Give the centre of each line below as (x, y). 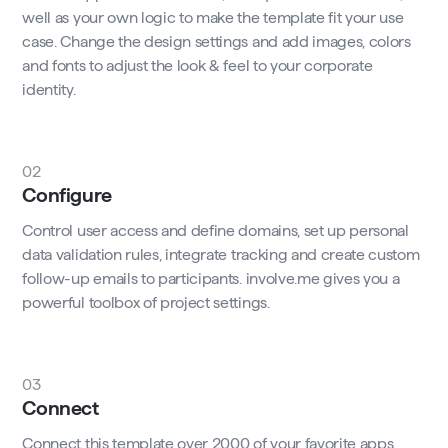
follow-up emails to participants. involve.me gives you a (211, 279)
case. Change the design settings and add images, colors (216, 42)
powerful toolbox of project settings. (146, 303)
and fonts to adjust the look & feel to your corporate (197, 66)
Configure (67, 195)
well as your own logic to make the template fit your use (213, 18)
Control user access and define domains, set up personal (215, 231)
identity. (49, 90)
